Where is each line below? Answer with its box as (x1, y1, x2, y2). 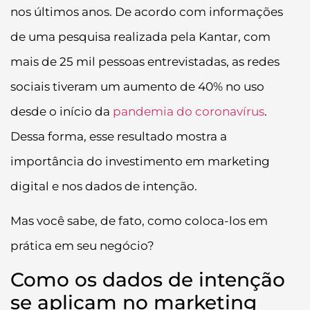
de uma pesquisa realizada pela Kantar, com (10, 29, 271, 44)
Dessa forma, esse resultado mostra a (10, 129, 227, 143)
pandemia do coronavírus (113, 104, 264, 118)
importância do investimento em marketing (10, 154, 270, 168)
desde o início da (10, 104, 113, 118)
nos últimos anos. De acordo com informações (10, 4, 283, 19)
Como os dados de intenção (10, 267, 285, 291)
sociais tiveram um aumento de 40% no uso (10, 79, 264, 93)
